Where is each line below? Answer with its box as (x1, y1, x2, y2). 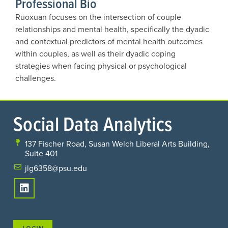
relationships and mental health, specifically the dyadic (15, 23, 209, 35)
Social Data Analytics (13, 109, 173, 137)
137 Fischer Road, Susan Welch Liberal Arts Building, (24, 137, 210, 150)
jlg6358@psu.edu (24, 162, 87, 174)
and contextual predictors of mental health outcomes (15, 35, 203, 47)
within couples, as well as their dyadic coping (15, 47, 176, 60)
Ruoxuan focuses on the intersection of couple (15, 11, 181, 23)
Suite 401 (24, 147, 58, 159)
